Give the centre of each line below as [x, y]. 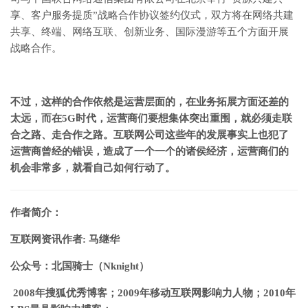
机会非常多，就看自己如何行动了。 [93, 168]
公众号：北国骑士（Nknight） [80, 266]
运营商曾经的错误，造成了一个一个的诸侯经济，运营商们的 [150, 152]
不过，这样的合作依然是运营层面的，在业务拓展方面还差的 [150, 102]
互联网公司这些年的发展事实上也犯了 [201, 135]
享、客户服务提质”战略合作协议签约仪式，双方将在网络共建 [152, 15]
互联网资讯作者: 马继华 [65, 240]
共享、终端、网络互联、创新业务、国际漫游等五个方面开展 [150, 32]
